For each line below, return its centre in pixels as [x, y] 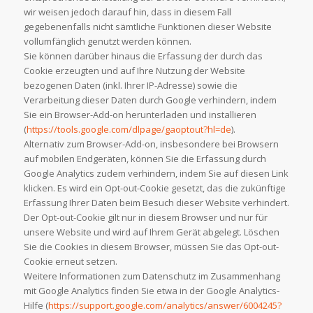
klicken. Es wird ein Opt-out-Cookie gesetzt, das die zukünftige [154, 188]
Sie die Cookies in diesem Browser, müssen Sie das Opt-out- [151, 246]
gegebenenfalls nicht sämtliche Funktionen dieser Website [147, 26]
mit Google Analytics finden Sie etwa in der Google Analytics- [151, 290]
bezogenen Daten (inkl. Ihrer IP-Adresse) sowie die [130, 85]
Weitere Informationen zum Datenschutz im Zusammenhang [152, 276]
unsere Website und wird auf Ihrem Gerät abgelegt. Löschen [151, 232]
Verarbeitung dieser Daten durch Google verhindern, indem [150, 100]
